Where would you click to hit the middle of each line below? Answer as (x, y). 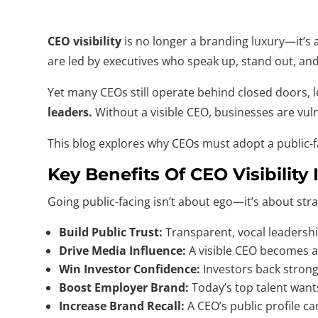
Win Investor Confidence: (130, 269)
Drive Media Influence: (123, 250)
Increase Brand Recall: (122, 306)
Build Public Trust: (111, 232)
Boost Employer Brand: (124, 287)
